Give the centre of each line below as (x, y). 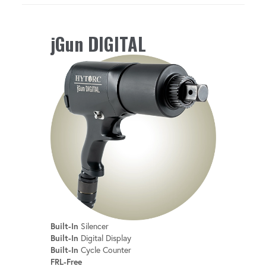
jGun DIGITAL (98, 43)
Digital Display (104, 238)
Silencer (93, 226)
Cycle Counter (104, 250)
